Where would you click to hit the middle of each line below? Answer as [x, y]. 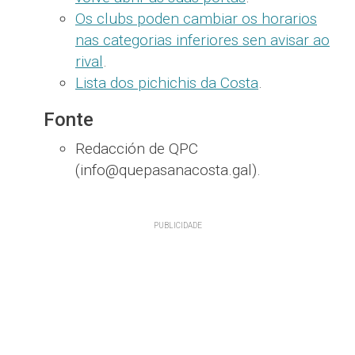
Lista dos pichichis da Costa [167, 83]
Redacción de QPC [137, 149]
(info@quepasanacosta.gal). [168, 170]
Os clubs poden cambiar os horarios [196, 19]
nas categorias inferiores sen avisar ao [202, 40]
